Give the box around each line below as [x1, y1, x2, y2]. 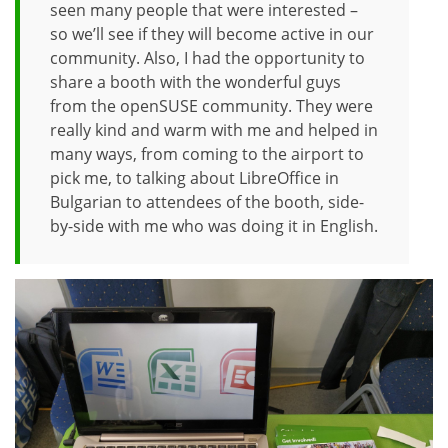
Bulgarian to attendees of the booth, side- [50, 190, 364, 213]
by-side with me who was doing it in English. [50, 214, 378, 237]
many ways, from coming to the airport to [50, 142, 364, 165]
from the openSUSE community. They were [50, 94, 373, 117]
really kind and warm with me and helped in [50, 118, 378, 141]
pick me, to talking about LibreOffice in [50, 166, 339, 189]
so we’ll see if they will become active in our [50, 22, 374, 45]
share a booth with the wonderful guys [50, 70, 341, 93]
